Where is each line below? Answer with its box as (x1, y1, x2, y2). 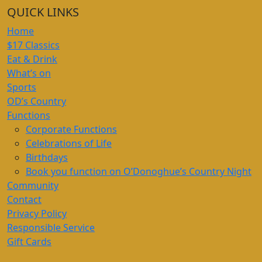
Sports (7, 80, 36, 94)
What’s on (7, 66, 51, 80)
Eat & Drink (7, 52, 57, 65)
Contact (7, 192, 42, 206)
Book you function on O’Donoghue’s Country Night (26, 164, 251, 178)
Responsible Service (7, 220, 95, 234)
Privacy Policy (7, 206, 67, 220)
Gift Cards (7, 235, 51, 248)
